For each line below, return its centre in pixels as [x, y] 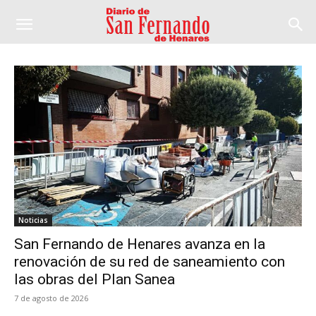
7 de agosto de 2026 [51, 298]
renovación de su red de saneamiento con [150, 262]
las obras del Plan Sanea [95, 280]
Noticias [33, 220]
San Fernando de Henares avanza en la [140, 244]
